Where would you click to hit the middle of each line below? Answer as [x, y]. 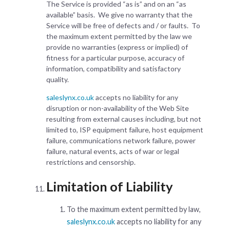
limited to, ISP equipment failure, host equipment [125, 130]
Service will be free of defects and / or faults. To [123, 26]
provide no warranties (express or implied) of [117, 47]
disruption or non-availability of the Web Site [118, 108]
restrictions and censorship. [91, 162]
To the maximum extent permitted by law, [134, 209]
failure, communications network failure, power [121, 141]
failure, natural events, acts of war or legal [113, 151]
